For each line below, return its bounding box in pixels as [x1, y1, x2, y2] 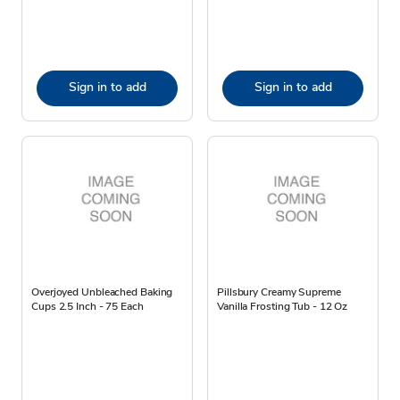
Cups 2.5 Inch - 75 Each [31, 298, 144, 313]
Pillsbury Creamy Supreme [217, 284, 341, 299]
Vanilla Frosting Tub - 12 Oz [217, 298, 348, 313]
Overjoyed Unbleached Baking [31, 284, 173, 299]
